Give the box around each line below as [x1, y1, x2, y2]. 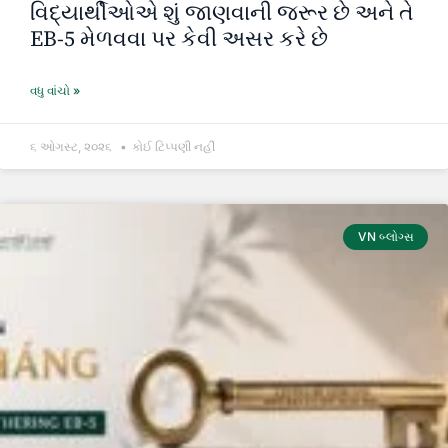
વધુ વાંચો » [30, 82, 80, 98]
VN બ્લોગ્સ [357, 229, 414, 245]
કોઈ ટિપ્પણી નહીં [132, 138, 215, 154]
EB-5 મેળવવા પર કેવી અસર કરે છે [30, 25, 328, 53]
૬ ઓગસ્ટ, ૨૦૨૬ [30, 138, 112, 154]
